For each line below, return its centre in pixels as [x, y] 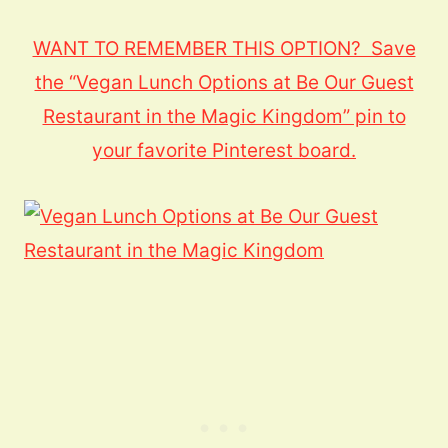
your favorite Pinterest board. [224, 151]
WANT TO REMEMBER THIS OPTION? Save [224, 49]
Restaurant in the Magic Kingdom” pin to [224, 117]
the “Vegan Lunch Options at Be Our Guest [224, 83]
